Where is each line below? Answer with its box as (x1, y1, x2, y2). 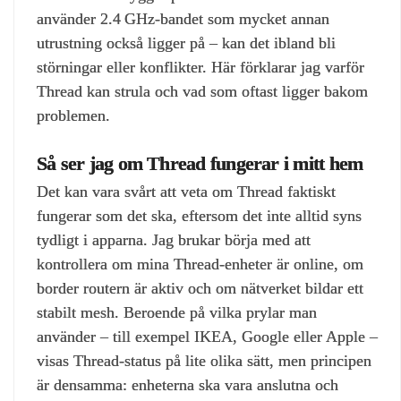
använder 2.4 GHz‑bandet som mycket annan (37, 9, 329, 28)
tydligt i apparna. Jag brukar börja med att (37, 230, 311, 249)
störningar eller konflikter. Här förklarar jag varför (37, 57, 364, 76)
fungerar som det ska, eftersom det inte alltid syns (37, 206, 362, 225)
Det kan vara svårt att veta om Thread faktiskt (37, 182, 336, 200)
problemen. (37, 106, 110, 124)
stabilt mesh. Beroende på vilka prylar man (37, 303, 317, 321)
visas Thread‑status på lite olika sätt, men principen (37, 351, 371, 370)
